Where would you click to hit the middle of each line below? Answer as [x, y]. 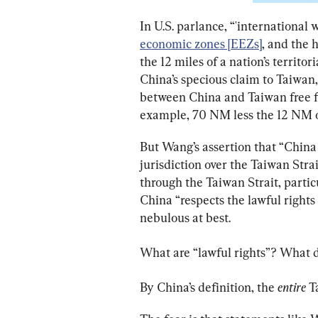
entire [293, 287]
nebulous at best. [185, 218]
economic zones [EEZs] [201, 44]
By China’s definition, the [209, 287]
